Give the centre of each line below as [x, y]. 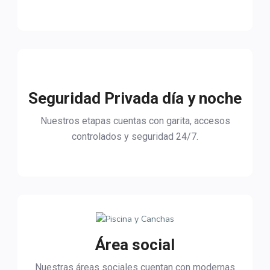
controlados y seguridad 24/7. [135, 137]
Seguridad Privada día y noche [135, 99]
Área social [135, 245]
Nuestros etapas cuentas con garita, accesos [135, 121]
